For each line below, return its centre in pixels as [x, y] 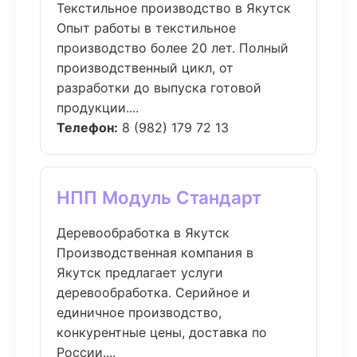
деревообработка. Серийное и [153, 292]
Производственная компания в [155, 253]
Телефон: [87, 127]
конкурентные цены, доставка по [162, 332]
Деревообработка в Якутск [143, 233]
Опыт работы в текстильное [146, 28]
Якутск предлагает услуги [140, 273]
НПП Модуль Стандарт [159, 197]
